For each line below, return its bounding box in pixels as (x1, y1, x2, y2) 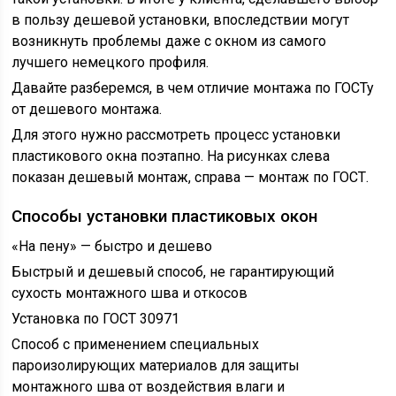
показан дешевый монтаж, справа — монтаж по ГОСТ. (11, 169, 369, 186)
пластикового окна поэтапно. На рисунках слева (11, 148, 331, 164)
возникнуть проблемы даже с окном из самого (11, 33, 327, 49)
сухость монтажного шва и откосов (11, 285, 248, 301)
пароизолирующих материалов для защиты (11, 357, 301, 374)
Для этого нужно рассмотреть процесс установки (11, 126, 341, 143)
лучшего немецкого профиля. (11, 54, 209, 71)
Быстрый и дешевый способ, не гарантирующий (11, 263, 335, 280)
